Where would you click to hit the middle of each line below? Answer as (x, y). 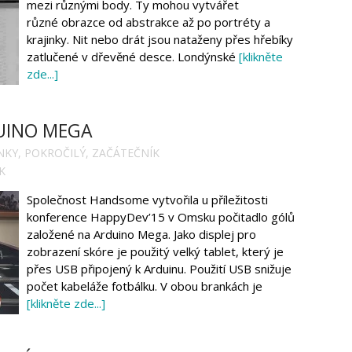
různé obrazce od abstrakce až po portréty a (148, 22)
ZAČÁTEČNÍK (126, 152)
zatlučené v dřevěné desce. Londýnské (133, 57)
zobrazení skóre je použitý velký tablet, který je (155, 251)
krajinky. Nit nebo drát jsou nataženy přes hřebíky (160, 40)
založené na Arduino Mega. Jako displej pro (141, 234)
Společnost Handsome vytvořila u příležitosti (147, 199)
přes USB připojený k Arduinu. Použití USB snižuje (159, 268)
